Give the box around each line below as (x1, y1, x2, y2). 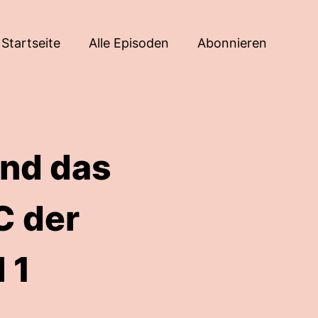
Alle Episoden (89, 35, 169, 50)
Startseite (1, 35, 60, 50)
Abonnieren (197, 35, 267, 50)
